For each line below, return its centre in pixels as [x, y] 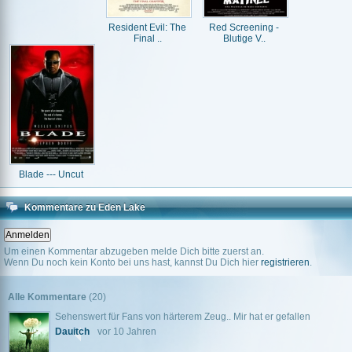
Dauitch [72, 332]
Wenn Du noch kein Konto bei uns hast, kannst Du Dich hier [132, 262]
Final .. [147, 38]
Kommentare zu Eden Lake [85, 207]
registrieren [285, 262]
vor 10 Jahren [127, 332]
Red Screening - [244, 27]
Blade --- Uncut [51, 174]
